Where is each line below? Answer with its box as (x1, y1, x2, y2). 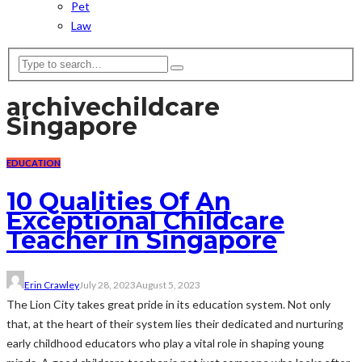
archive (6, 92, 101, 123)
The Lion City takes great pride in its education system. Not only (6, 297, 330, 312)
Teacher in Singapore (6, 225, 277, 256)
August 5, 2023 (136, 279, 200, 292)
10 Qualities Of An (6, 187, 231, 217)
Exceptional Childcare (6, 206, 284, 237)
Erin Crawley (24, 279, 79, 292)
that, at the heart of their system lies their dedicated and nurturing (6, 317, 343, 331)
